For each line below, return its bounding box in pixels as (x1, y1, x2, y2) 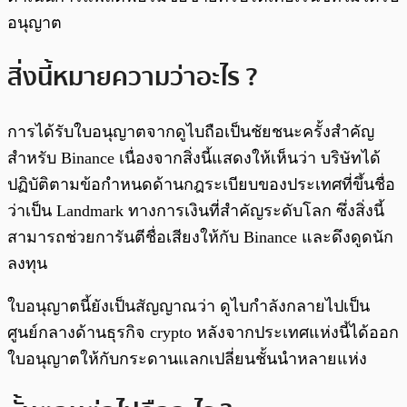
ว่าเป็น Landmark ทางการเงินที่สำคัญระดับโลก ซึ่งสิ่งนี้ (7, 201, 384, 220)
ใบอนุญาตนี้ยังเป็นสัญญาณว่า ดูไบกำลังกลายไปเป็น (7, 296, 370, 315)
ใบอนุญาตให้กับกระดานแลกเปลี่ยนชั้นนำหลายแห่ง (7, 349, 367, 368)
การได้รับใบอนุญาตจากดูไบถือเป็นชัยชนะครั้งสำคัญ (7, 122, 374, 141)
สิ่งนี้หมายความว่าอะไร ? (7, 56, 258, 97)
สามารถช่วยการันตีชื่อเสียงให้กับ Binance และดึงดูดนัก (7, 227, 393, 246)
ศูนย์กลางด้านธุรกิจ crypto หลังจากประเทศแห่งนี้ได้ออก (7, 323, 399, 342)
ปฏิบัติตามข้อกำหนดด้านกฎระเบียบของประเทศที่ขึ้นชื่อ (7, 174, 395, 194)
